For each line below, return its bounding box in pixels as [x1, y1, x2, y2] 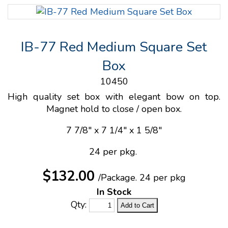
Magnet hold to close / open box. [46, 103, 182, 115]
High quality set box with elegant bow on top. [8, 91, 220, 103]
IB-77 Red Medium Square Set [21, 38, 207, 56]
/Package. [98, 172, 137, 184]
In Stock [97, 186, 131, 198]
